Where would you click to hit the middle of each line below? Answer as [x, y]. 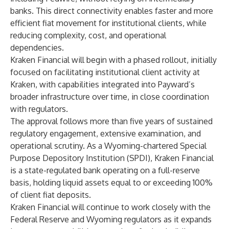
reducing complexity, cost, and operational [88, 35]
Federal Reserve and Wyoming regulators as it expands [111, 219]
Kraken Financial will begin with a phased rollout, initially [113, 60]
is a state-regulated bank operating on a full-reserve [105, 170]
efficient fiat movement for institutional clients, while [108, 23]
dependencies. [37, 48]
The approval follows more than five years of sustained [111, 121]
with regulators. [39, 109]
